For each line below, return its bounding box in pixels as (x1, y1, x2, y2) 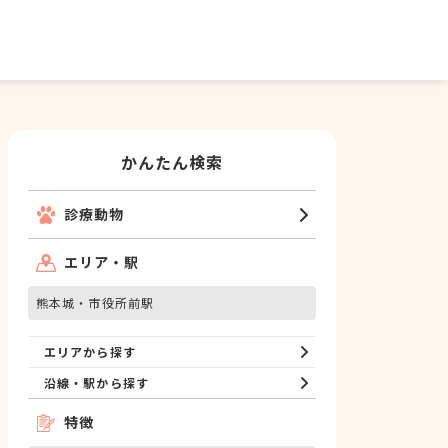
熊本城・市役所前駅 (36, 294, 155, 311)
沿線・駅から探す (44, 374, 149, 391)
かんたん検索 (120, 150, 224, 174)
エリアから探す (44, 343, 136, 360)
